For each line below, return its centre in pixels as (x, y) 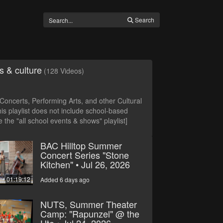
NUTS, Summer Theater (88, 204)
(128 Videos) (64, 71)
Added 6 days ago (65, 179)
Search (144, 20)
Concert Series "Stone (84, 155)
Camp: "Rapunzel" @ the (90, 214)
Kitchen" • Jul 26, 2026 (85, 164)
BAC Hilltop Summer (81, 145)
